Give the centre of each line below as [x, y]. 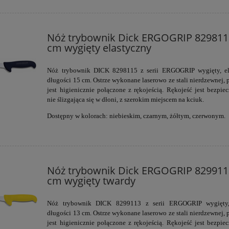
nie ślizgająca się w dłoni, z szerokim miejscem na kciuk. [126, 99]
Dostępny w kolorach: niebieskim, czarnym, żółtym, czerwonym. [136, 116]
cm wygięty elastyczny [99, 48]
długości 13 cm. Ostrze [80, 213]
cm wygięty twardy [91, 180]
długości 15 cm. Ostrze [80, 80]
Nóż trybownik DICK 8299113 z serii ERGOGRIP [127, 203]
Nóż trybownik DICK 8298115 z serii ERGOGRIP [122, 70]
